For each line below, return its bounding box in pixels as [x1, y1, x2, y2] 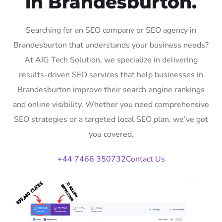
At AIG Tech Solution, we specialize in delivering [24, 54, 198, 65]
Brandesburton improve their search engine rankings [17, 84, 205, 95]
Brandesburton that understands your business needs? [13, 39, 209, 51]
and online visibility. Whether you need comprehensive [13, 99, 209, 110]
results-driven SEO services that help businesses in [19, 69, 203, 80]
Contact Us [125, 153, 165, 165]
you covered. [88, 128, 134, 140]
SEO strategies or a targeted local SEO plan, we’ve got [14, 113, 208, 125]
